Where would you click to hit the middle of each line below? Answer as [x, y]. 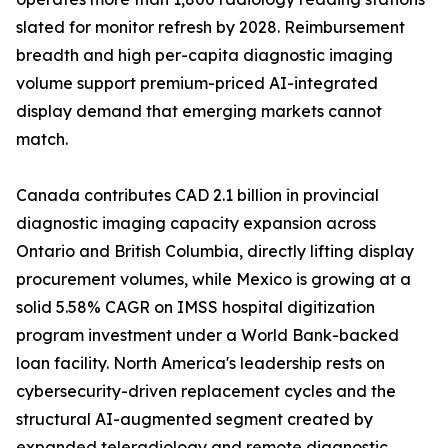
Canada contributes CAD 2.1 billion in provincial [197, 195]
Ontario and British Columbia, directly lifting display [215, 251]
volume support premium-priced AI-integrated [197, 83]
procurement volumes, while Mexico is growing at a [213, 279]
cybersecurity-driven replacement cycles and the [206, 391]
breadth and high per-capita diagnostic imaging [204, 55]
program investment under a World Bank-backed [207, 335]
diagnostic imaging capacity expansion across [196, 223]
